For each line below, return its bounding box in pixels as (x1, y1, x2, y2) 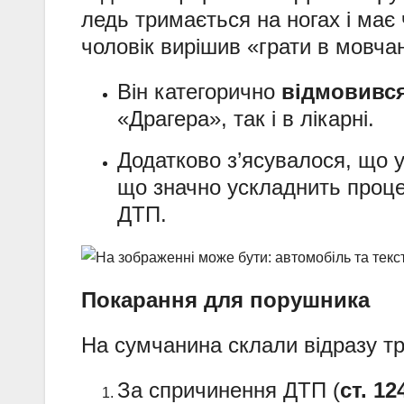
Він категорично (117, 79, 281, 105)
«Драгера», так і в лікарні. (117, 106, 374, 132)
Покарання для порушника (81, 287, 370, 312)
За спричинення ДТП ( (117, 377, 340, 402)
